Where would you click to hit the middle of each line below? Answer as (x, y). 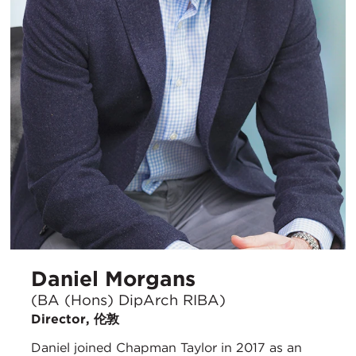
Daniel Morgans (113, 279)
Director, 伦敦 (75, 319)
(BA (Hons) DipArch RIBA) (128, 299)
